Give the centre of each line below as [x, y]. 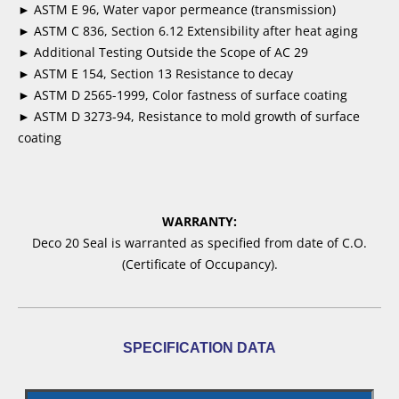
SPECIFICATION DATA [199, 348]
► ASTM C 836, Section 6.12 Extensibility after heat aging [188, 31]
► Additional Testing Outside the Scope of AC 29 [163, 53]
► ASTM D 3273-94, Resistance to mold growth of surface [189, 117]
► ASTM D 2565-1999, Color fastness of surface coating [183, 95]
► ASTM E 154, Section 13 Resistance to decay [155, 74]
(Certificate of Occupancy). [199, 265]
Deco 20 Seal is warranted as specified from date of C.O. [199, 243]
